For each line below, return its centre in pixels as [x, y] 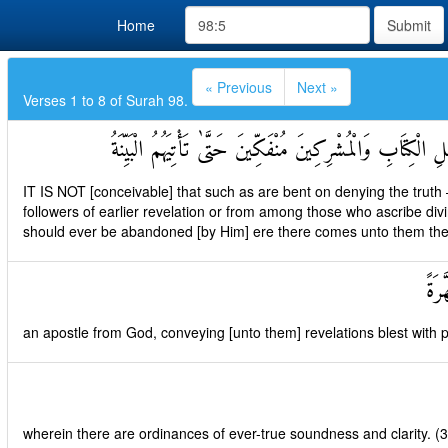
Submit [409, 25]
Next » [317, 87]
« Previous [238, 87]
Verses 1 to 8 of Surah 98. [107, 100]
